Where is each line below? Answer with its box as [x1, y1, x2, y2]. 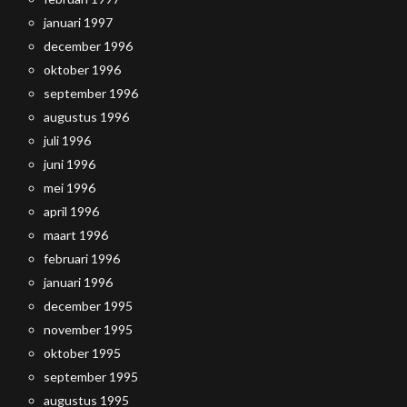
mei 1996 [44, 180, 95, 195]
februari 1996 [44, 251, 120, 266]
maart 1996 [44, 227, 108, 243]
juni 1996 [44, 156, 95, 172]
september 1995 [44, 369, 138, 384]
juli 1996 [44, 133, 91, 148]
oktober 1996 [44, 62, 121, 77]
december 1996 [44, 38, 133, 54]
